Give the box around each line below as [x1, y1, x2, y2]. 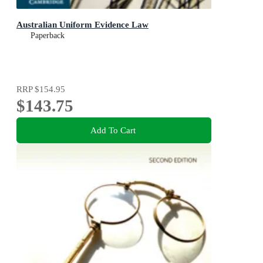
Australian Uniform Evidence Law [16, 19, 149, 29]
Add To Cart [90, 125, 136, 136]
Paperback [31, 31, 65, 40]
